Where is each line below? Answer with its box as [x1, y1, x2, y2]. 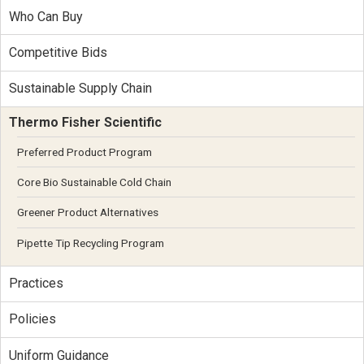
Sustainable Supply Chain [8, 80, 152, 97]
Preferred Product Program [16, 145, 152, 158]
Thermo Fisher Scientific [8, 115, 162, 131]
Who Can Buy [8, 8, 83, 24]
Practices [8, 275, 63, 292]
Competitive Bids [8, 44, 107, 60]
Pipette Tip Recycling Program [16, 236, 164, 249]
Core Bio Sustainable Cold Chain [16, 175, 171, 189]
